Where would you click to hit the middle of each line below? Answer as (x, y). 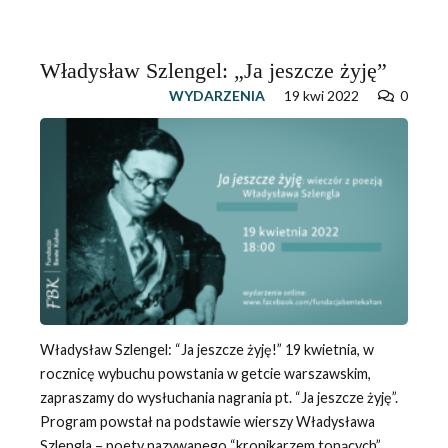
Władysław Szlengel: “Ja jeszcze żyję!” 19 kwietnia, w (206, 349)
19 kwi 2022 (322, 95)
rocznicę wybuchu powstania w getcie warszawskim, (205, 373)
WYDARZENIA (217, 95)
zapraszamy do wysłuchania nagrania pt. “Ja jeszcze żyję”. (218, 397)
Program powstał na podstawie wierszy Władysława (207, 421)
